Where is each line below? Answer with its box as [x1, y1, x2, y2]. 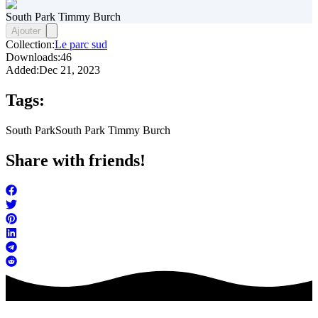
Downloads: [6, 51, 60, 64]
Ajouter [11, 26, 40, 37]
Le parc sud [55, 38, 107, 51]
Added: [6, 64, 39, 77]
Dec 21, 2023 [39, 64, 100, 77]
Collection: [6, 38, 55, 51]
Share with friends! [6, 151, 146, 170]
